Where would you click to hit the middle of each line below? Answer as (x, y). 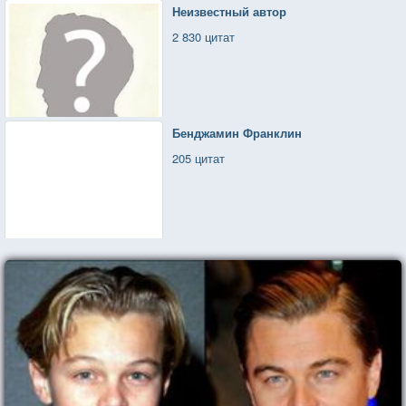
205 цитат (199, 158)
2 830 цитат (204, 36)
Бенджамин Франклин (237, 132)
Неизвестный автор (230, 11)
